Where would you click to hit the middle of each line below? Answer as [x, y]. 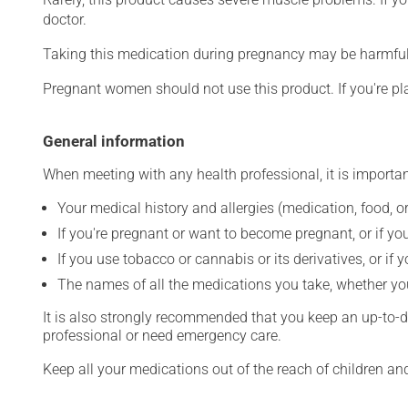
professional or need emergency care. [162, 336]
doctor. [65, 20]
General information [114, 141]
